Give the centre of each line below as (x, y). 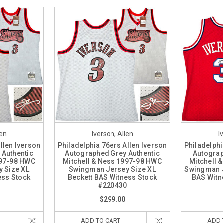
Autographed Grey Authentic (112, 153)
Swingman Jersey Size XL (112, 169)
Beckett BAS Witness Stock (112, 177)
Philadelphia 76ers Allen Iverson (112, 145)
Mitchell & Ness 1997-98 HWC (112, 161)
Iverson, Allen (112, 134)
